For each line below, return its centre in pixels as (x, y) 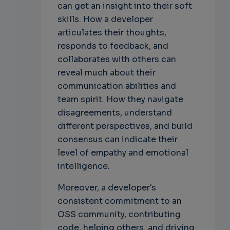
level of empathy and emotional (123, 153)
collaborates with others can (117, 60)
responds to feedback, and (113, 46)
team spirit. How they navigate (120, 100)
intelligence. (83, 166)
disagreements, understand (114, 113)
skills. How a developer (105, 20)
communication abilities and (117, 86)
